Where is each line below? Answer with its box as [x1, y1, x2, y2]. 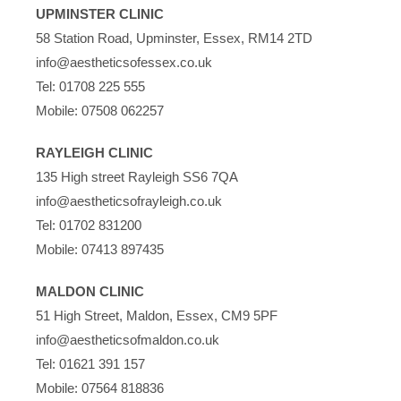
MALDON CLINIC [36, 283, 144, 299]
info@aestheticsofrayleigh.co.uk [36, 192, 222, 209]
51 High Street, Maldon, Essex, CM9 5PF [36, 307, 277, 323]
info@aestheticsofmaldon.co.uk [36, 331, 219, 347]
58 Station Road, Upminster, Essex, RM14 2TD [36, 30, 312, 46]
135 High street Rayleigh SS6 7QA [36, 168, 238, 184]
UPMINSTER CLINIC [36, 5, 164, 21]
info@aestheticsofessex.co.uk [36, 54, 212, 70]
